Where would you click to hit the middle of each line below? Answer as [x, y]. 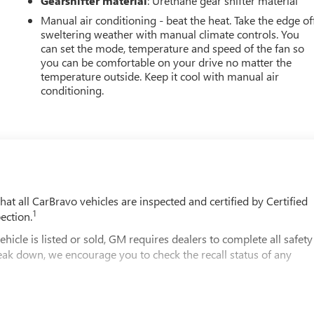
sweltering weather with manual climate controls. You [170, 34]
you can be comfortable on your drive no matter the [166, 62]
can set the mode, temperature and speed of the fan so [173, 48]
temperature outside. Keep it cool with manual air [160, 76]
